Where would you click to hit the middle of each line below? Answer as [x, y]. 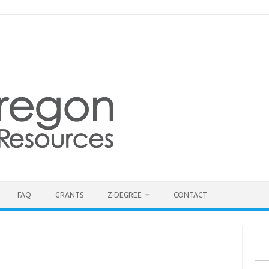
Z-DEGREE [125, 195]
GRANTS [69, 195]
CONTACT [190, 195]
